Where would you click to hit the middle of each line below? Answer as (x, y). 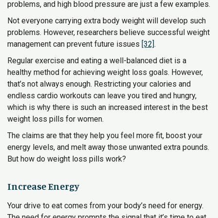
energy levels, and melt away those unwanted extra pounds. (108, 147)
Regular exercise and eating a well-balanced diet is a (97, 61)
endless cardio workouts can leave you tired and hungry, (102, 96)
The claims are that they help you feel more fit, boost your (105, 136)
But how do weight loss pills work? (67, 159)
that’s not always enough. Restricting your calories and (99, 84)
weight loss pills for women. (55, 119)
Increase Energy (43, 186)
